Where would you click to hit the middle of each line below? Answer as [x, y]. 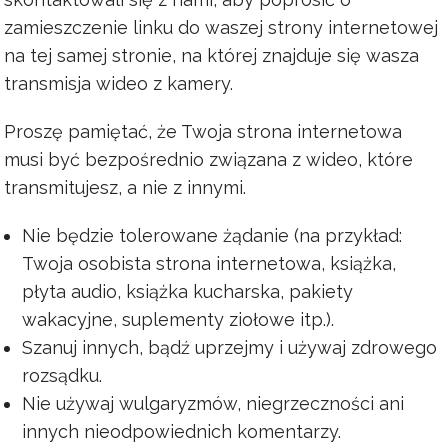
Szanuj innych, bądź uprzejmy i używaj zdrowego [229, 347]
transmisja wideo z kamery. [118, 83]
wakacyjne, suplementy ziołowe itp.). [177, 319]
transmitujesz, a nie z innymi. [125, 187]
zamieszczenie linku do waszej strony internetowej [221, 27]
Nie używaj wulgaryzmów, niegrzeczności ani [212, 403]
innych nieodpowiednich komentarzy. [181, 431]
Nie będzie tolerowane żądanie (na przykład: [211, 235]
